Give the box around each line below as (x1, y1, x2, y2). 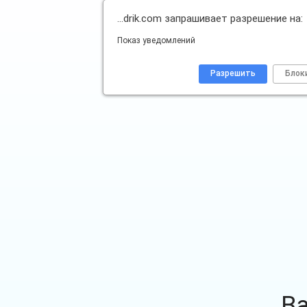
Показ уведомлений (117, 36, 195, 45)
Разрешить (210, 69, 256, 78)
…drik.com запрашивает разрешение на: (117, 12, 303, 25)
